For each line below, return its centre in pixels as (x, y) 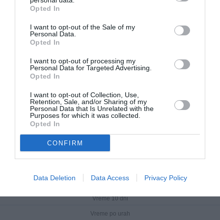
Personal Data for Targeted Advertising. (91, 68)
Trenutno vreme (110, 183)
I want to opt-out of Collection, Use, (84, 95)
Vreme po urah (110, 213)
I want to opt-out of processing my (83, 61)
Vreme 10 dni (110, 198)
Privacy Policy (165, 178)
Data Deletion (54, 178)
